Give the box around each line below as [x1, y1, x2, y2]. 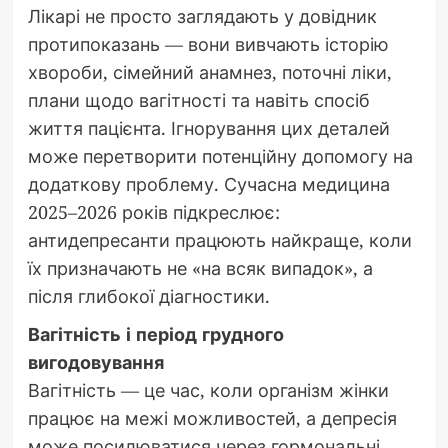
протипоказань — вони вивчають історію [27, 32, 389, 57]
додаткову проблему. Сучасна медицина [27, 172, 390, 197]
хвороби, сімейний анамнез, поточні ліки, [27, 60, 392, 85]
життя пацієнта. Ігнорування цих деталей [27, 116, 390, 141]
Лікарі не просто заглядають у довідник [27, 4, 377, 29]
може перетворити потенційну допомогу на [27, 144, 413, 169]
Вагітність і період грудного [27, 322, 284, 347]
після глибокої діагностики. [27, 284, 270, 309]
